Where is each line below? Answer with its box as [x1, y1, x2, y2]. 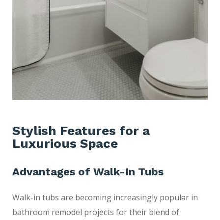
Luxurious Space [12, 136, 118, 151]
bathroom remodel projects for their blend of [12, 207, 179, 218]
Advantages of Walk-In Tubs [12, 165, 164, 178]
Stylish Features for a [12, 123, 150, 138]
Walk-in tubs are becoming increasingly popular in [12, 192, 198, 203]
